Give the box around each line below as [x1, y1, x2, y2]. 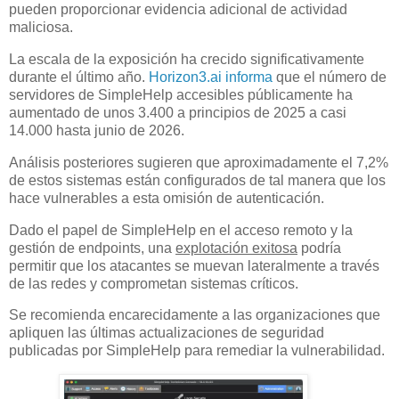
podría [297, 240, 341, 256]
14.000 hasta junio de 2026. [9, 122, 184, 138]
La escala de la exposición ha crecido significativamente [9, 51, 364, 67]
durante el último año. [9, 69, 149, 85]
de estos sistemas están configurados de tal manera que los [9, 172, 386, 188]
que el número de [273, 69, 387, 85]
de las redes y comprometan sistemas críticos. [9, 275, 298, 291]
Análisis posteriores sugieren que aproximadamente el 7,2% [9, 154, 388, 170]
